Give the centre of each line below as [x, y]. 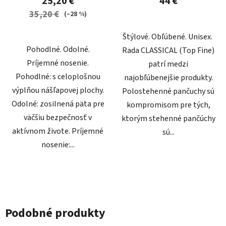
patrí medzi [168, 64]
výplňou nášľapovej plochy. [58, 90]
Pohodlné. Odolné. [58, 49]
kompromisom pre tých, [168, 105]
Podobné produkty [55, 213]
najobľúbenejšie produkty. [168, 77]
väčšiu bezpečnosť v [58, 117]
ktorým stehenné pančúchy [168, 118]
